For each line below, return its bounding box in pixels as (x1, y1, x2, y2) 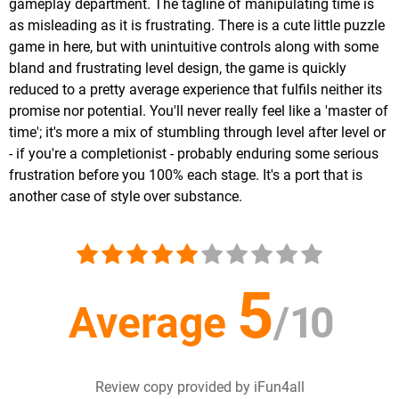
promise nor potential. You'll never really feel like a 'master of (9, 102, 388, 120)
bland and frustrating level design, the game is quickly (9, 60, 346, 77)
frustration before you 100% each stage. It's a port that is (9, 167, 362, 184)
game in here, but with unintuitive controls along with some (9, 38, 379, 56)
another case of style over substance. (9, 188, 242, 206)
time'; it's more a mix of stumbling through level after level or (9, 124, 386, 142)
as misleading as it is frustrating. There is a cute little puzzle (9, 17, 385, 35)
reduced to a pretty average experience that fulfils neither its (9, 81, 382, 99)
